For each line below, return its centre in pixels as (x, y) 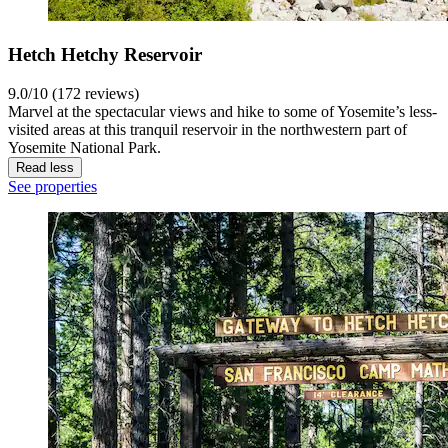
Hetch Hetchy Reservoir (105, 54)
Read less (45, 167)
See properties (52, 186)
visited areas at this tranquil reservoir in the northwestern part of (207, 129)
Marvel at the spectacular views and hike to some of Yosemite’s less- (222, 111)
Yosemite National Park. (84, 147)
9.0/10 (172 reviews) (73, 93)
